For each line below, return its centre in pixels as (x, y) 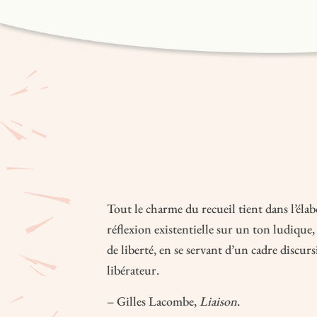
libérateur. (134, 270)
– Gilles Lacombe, (153, 301)
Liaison (218, 301)
